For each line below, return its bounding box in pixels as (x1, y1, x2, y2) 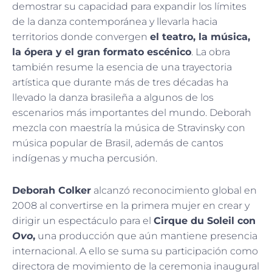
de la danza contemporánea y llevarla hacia (12, 15, 217, 27)
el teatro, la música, (150, 30, 250, 42)
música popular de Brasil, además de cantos (12, 137, 223, 149)
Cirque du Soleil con (154, 214, 256, 226)
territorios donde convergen (12, 30, 150, 42)
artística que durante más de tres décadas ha (12, 76, 228, 88)
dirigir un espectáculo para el (12, 214, 154, 226)
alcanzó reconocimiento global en (91, 184, 257, 196)
